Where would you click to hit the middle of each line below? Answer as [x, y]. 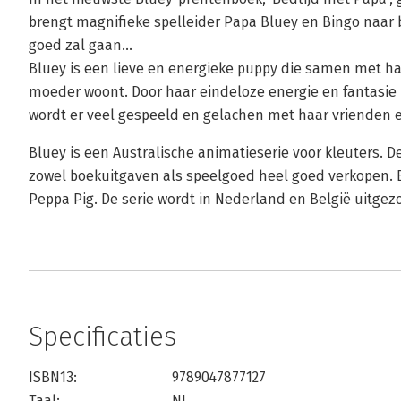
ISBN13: [53, 377]
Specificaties [102, 337]
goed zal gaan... [81, 45]
